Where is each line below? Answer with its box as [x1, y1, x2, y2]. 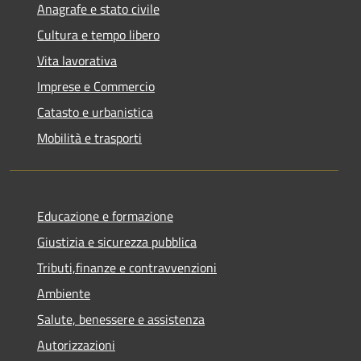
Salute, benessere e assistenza [37, 309, 205, 329]
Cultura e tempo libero [37, 24, 160, 44]
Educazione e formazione [37, 205, 173, 226]
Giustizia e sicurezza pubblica [37, 231, 197, 251]
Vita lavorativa [37, 50, 117, 70]
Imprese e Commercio [37, 76, 155, 96]
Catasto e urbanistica [37, 102, 153, 122]
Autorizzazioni [37, 334, 115, 355]
